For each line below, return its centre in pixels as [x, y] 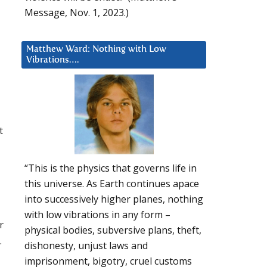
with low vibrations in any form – [97, 215]
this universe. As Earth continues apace [112, 184]
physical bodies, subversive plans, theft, [113, 230]
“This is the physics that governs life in [111, 168]
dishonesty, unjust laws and [86, 246]
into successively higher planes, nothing [114, 199]
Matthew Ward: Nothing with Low [96, 49]
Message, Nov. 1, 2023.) [77, 12]
